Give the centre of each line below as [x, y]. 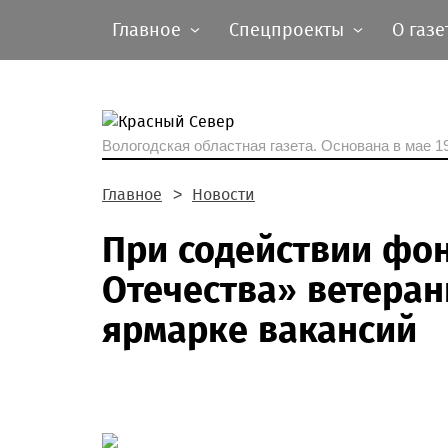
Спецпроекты [286, 30]
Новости [223, 194]
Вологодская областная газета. [211, 145]
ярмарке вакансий [259, 330]
